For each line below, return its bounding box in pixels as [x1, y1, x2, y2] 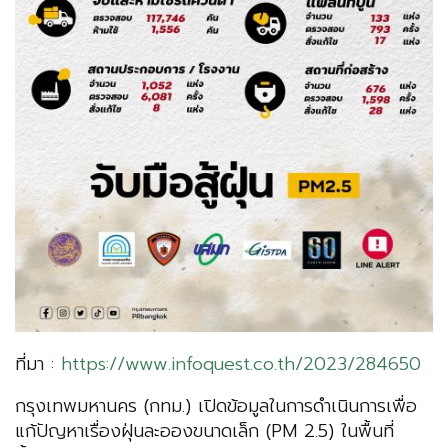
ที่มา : [15, 350, 61, 379]
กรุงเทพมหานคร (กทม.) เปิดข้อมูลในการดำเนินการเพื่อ [15, 392, 417, 421]
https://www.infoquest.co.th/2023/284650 [61, 350, 421, 379]
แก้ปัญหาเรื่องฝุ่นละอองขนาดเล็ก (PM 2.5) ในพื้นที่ [15, 417, 394, 446]
